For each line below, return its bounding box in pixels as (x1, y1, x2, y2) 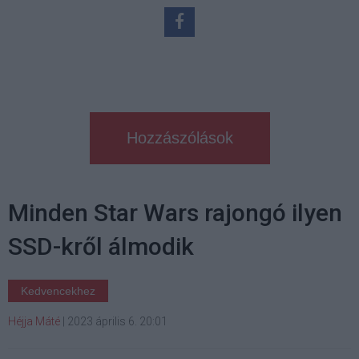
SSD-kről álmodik (8, 232, 194, 260)
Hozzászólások (126, 128, 233, 147)
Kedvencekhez (21, 284, 95, 297)
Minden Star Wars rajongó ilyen (8, 198, 342, 227)
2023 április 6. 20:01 (67, 314, 167, 328)
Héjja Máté (8, 314, 60, 328)
